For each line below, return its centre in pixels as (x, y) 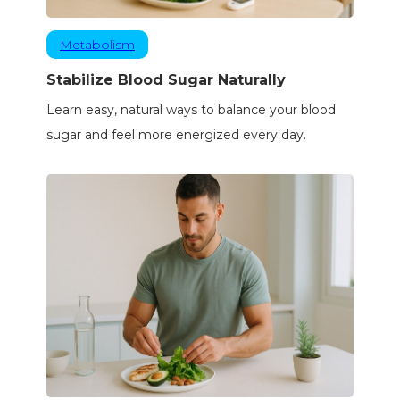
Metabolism (97, 45)
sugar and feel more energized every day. (176, 135)
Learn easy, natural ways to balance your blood (191, 110)
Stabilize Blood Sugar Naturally (166, 80)
